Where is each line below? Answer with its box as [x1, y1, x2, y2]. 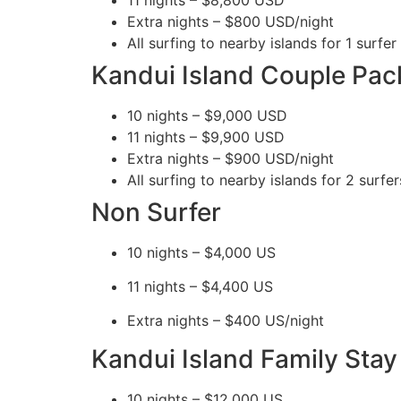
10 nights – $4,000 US [127, 243, 276, 261]
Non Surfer [91, 196, 221, 227]
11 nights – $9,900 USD [127, 127, 285, 146]
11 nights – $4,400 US [127, 277, 273, 295]
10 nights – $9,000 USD [127, 106, 287, 124]
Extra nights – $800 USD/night [127, 12, 334, 30]
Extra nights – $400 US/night [127, 311, 324, 330]
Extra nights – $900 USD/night [127, 149, 334, 167]
